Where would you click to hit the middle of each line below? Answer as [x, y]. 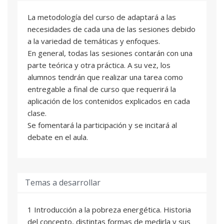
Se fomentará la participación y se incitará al [102, 125]
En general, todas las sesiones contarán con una [110, 53]
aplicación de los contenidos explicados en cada [109, 101]
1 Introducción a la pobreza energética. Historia [109, 209]
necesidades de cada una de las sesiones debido [111, 29]
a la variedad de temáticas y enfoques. [94, 41]
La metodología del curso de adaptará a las [102, 17]
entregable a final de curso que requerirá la [102, 89]
